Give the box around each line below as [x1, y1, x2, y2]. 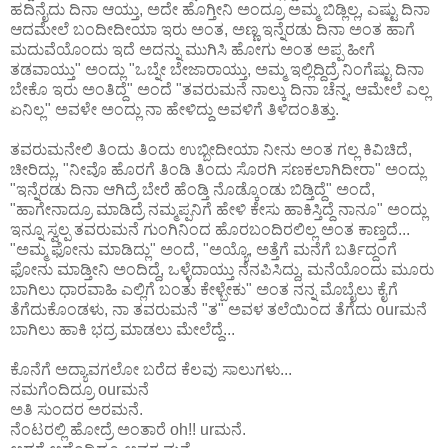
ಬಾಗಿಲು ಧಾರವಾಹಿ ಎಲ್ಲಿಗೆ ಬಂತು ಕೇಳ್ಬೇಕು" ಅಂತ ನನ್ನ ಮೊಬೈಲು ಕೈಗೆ [10, 280, 398, 298]
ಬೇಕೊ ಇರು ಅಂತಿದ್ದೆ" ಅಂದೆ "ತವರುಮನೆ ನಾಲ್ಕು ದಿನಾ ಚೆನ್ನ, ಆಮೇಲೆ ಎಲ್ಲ [10, 80, 430, 98]
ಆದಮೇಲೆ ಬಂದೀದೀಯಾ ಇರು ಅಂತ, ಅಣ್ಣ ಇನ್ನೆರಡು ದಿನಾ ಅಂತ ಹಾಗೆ [10, 20, 415, 38]
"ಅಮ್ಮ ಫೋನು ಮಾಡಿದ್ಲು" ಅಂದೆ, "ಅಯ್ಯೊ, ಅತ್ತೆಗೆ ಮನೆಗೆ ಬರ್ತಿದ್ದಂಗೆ [10, 240, 397, 258]
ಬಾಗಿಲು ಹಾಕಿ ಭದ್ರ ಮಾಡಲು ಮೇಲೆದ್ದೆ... [10, 320, 235, 338]
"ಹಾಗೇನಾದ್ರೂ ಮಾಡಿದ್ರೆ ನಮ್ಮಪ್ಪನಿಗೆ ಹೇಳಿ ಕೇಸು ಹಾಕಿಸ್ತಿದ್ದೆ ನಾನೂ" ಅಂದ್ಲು [10, 200, 427, 218]
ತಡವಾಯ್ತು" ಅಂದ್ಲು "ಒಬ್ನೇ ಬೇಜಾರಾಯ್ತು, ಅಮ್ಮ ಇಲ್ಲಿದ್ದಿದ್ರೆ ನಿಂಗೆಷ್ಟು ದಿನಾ [10, 60, 424, 78]
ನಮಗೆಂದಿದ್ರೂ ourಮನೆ [10, 380, 149, 398]
